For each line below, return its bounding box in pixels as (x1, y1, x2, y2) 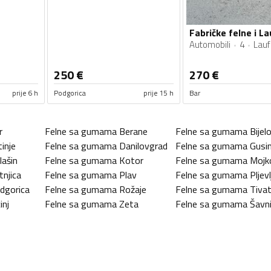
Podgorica (54, 87, 86, 99)
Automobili (189, 38, 230, 52)
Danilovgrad (119, 139, 168, 154)
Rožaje (119, 182, 146, 197)
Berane (119, 124, 148, 139)
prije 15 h (143, 87, 174, 99)
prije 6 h (12, 87, 38, 99)
